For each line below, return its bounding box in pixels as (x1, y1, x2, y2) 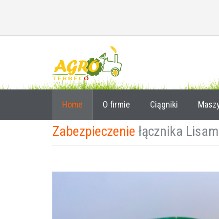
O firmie (103, 99, 130, 109)
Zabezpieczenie (52, 123, 138, 139)
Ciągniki (150, 99, 178, 109)
